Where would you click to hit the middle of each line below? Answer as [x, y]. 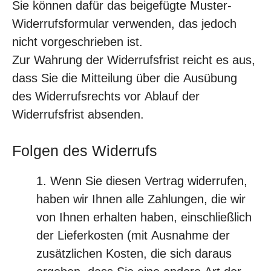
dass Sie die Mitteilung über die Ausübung [125, 78]
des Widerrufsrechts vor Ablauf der [106, 96]
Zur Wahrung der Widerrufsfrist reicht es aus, [134, 60]
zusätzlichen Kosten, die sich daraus [134, 253]
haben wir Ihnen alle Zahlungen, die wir [141, 199]
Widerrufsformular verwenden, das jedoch [124, 24]
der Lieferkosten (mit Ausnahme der [133, 235]
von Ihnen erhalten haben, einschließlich [144, 217]
